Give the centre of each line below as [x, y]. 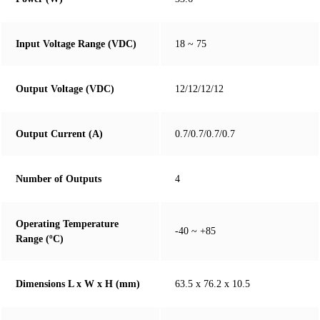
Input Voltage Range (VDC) [76, 44]
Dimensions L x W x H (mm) [78, 284]
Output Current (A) [59, 134]
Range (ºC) [40, 239]
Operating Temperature [67, 224]
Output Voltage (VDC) [65, 89]
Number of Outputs [59, 179]
